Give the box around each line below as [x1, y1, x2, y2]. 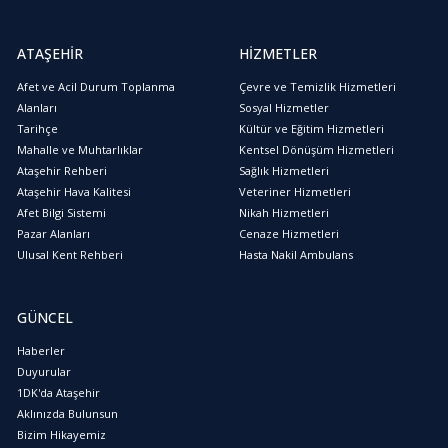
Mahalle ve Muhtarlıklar [17, 141, 143, 157]
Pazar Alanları [17, 225, 90, 241]
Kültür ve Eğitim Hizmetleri [239, 120, 384, 136]
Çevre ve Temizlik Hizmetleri [239, 78, 396, 94]
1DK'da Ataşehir [17, 384, 100, 400]
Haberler [17, 342, 65, 358]
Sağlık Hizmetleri [239, 162, 329, 178]
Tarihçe [17, 120, 58, 136]
